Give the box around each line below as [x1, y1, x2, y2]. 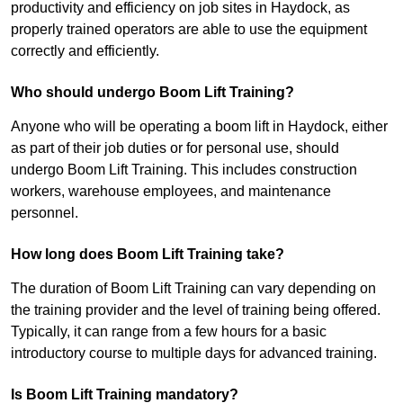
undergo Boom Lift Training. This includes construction [11, 162, 357, 178]
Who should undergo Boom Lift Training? [11, 85, 294, 101]
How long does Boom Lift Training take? [11, 246, 284, 263]
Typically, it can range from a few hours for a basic [11, 324, 327, 340]
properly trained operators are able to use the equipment [11, 22, 367, 38]
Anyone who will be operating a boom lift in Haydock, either [11, 119, 388, 135]
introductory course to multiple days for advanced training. [11, 345, 377, 362]
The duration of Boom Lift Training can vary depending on [11, 281, 376, 297]
